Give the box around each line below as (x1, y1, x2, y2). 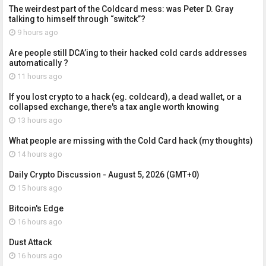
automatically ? (9, 58, 68, 68)
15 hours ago (15, 183, 62, 193)
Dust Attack (9, 237, 52, 248)
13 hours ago (15, 116, 62, 125)
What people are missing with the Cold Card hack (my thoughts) (9, 136, 253, 146)
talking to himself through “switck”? (9, 14, 145, 24)
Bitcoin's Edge (9, 204, 64, 214)
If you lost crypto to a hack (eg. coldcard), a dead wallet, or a (9, 92, 242, 102)
